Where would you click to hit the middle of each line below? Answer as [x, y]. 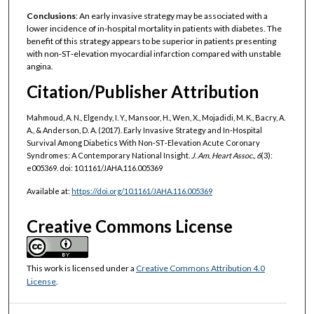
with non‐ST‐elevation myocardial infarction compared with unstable [153, 54]
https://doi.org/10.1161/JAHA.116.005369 [142, 191]
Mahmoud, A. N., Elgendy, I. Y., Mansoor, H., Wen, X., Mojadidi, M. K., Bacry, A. [156, 118]
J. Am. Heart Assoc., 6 [225, 156]
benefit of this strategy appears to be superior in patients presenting [151, 41]
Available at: [49, 191]
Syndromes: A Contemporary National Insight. [108, 156]
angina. [40, 67]
